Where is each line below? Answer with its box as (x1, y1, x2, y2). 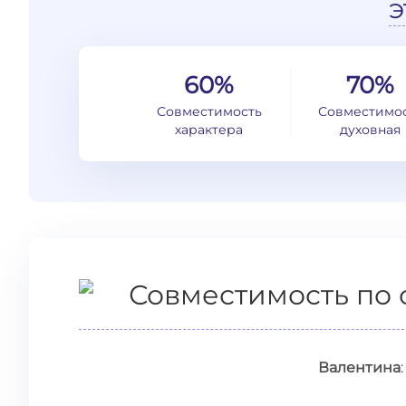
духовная (340, 121, 401, 138)
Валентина (317, 359, 401, 376)
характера (175, 121, 244, 138)
